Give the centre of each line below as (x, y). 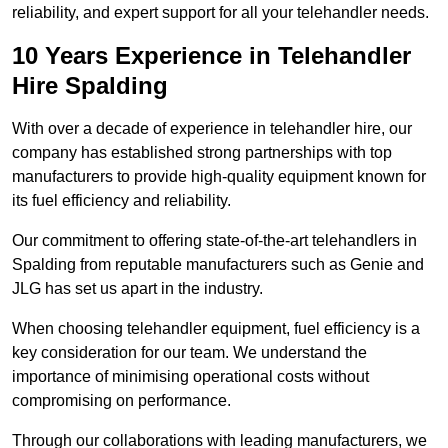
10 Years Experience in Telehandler (211, 56)
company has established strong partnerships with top (202, 153)
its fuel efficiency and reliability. (121, 201)
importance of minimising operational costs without (190, 377)
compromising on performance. (121, 401)
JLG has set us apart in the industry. (137, 289)
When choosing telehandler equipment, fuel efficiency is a (216, 329)
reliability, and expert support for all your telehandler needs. (220, 13)
